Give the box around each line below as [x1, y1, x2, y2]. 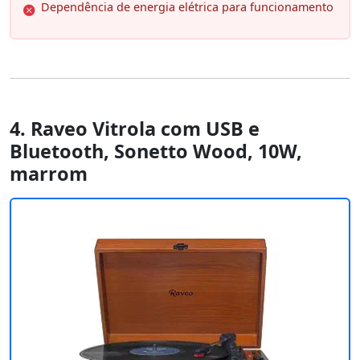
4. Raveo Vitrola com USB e [10, 115, 260, 141]
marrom [10, 160, 88, 186]
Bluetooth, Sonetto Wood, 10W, [10, 137, 302, 164]
